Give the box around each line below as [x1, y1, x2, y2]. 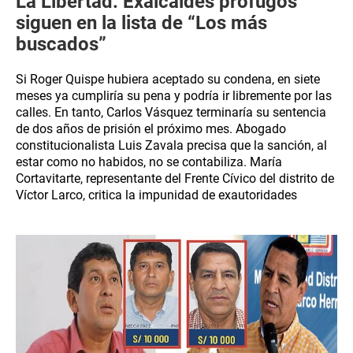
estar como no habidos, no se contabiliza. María [16, 154, 282, 169]
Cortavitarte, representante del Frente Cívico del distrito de [16, 171, 334, 186]
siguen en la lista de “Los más [16, 12, 267, 34]
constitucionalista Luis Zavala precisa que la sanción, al [16, 138, 327, 153]
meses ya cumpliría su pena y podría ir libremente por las [16, 88, 332, 103]
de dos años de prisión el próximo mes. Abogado [16, 121, 286, 136]
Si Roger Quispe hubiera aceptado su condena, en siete [16, 72, 320, 87]
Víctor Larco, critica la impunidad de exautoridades [16, 188, 297, 203]
